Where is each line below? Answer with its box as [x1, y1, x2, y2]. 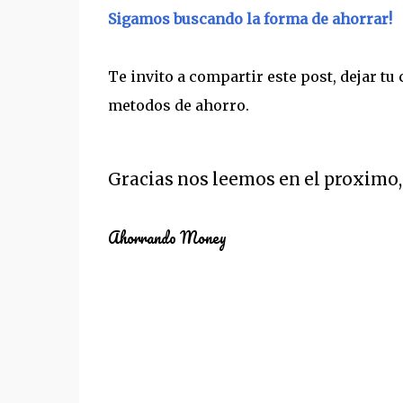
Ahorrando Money [107, 224, 230, 250]
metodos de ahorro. [107, 96, 256, 114]
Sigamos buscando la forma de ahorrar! [107, 10, 392, 28]
